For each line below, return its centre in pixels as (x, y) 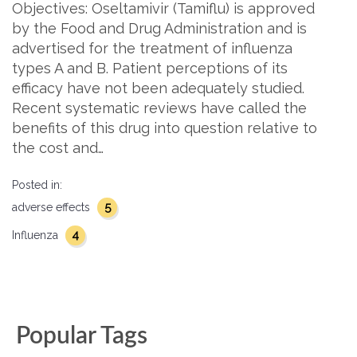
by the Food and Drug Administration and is (159, 28)
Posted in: (37, 185)
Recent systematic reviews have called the (159, 108)
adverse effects (53, 207)
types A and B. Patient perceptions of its (150, 68)
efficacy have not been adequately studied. (158, 88)
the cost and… (58, 148)
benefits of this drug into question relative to (165, 128)
